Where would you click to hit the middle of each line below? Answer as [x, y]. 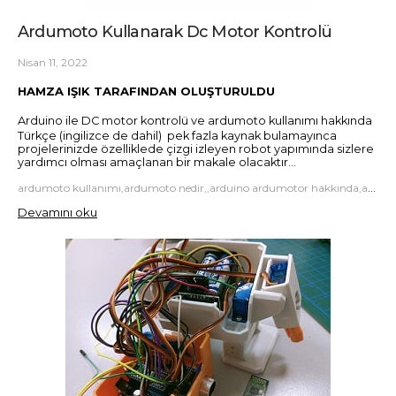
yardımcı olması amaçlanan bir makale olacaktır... [157, 163]
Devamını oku [57, 212]
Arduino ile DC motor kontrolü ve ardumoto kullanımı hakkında [195, 121]
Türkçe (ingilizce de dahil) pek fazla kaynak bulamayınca [177, 136]
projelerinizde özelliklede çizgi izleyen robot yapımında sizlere [196, 149]
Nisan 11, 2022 [53, 62]
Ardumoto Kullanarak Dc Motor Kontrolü [175, 31]
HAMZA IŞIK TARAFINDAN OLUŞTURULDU [146, 91]
